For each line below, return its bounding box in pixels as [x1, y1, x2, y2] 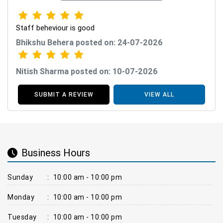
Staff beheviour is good [16, 22, 95, 32]
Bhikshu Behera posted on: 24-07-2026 [16, 37, 163, 47]
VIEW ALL [144, 90, 174, 98]
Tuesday [7, 212, 37, 222]
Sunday [7, 172, 33, 182]
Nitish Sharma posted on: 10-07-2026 [16, 66, 158, 76]
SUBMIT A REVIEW [34, 90, 94, 98]
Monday [7, 192, 34, 202]
